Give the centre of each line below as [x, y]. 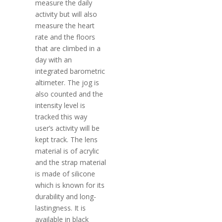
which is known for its [70, 185]
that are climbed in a [68, 48]
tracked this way [61, 116]
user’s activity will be [68, 128]
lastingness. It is [61, 208]
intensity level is [60, 105]
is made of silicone [65, 173]
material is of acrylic [67, 151]
